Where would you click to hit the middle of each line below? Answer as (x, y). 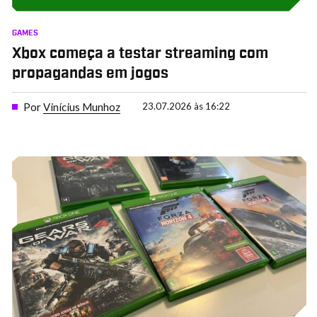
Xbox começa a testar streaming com (140, 54)
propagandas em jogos (90, 74)
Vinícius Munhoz (81, 106)
